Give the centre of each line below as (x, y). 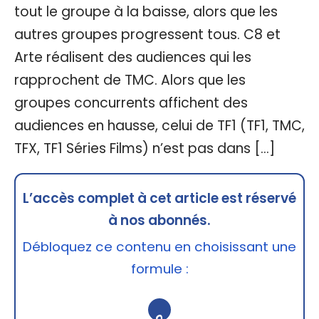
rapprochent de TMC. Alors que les (130, 80)
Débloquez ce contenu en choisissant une (159, 246)
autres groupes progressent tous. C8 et (147, 34)
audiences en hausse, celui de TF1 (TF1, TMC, (159, 125)
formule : (159, 268)
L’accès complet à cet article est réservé (159, 198)
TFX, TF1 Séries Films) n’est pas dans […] (145, 148)
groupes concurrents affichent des (131, 103)
